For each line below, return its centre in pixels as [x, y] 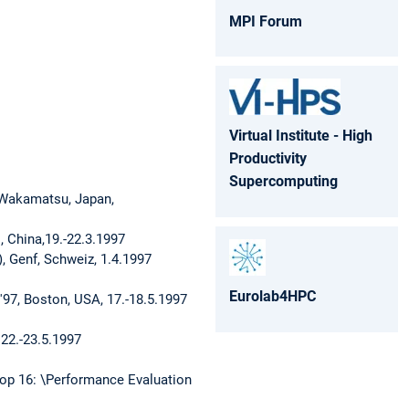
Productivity [268, 159]
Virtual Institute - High [301, 136]
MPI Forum [266, 21]
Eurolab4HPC [273, 297]
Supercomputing [283, 182]
